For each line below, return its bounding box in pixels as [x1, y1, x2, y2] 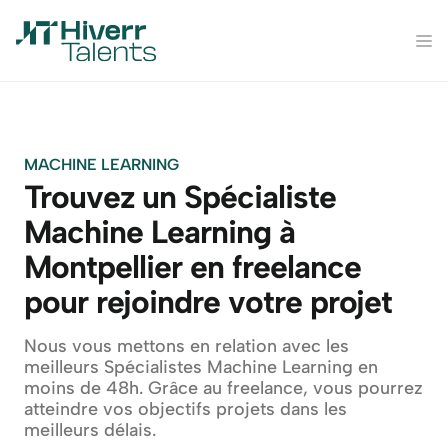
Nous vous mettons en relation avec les [24, 335, 349, 357]
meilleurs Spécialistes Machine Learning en [24, 356, 378, 378]
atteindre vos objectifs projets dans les [24, 398, 347, 420]
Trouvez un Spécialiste [24, 178, 336, 216]
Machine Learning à [24, 213, 295, 251]
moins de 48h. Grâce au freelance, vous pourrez [24, 377, 423, 399]
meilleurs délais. [24, 419, 156, 441]
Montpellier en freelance [24, 248, 361, 286]
